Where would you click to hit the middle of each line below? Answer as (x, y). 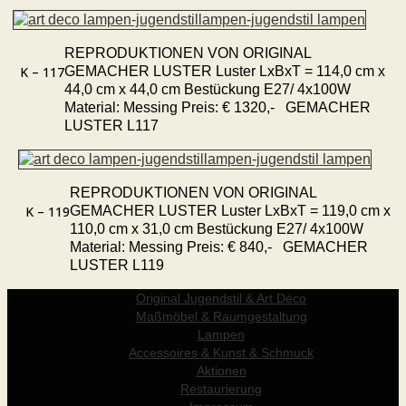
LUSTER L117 (119, 125)
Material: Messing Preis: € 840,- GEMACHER (219, 246)
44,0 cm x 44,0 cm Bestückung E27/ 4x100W (208, 89)
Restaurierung (221, 388)
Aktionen (221, 370)
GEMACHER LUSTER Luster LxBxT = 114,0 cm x (225, 71)
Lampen (221, 334)
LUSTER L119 (117, 265)
